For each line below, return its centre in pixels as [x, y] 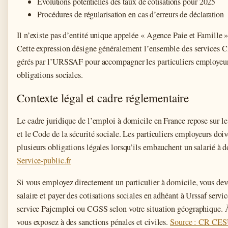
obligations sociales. [50, 75]
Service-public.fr [44, 160]
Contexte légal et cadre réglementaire [103, 97]
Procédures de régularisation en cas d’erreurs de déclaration [131, 14]
